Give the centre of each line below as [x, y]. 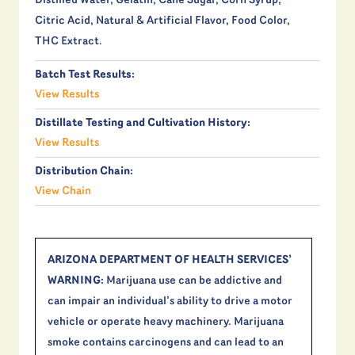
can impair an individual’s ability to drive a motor [170, 302]
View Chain [63, 192]
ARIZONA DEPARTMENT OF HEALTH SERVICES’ [170, 261]
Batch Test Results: [85, 75]
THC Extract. [69, 42]
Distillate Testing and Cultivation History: [143, 124]
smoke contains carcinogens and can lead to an [166, 343]
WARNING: [76, 281]
